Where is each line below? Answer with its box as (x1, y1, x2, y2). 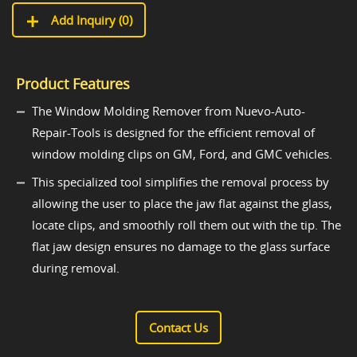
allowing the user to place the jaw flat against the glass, (32, 195, 332, 212)
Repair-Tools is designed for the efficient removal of (32, 124, 315, 141)
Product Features (16, 74, 130, 94)
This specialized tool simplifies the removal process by (32, 174, 329, 190)
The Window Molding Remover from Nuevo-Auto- (32, 103, 305, 120)
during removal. (32, 260, 120, 277)
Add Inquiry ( (48, 12, 122, 29)
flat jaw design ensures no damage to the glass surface (32, 238, 330, 255)
